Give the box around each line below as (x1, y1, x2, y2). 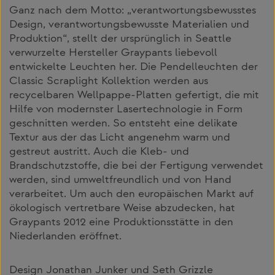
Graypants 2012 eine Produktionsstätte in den (9, 217, 233, 228)
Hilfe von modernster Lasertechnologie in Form (9, 104, 242, 115)
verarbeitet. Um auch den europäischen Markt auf (9, 188, 254, 200)
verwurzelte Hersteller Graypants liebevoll (9, 47, 217, 59)
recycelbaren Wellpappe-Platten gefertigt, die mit (9, 90, 259, 101)
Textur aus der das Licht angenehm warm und (9, 132, 230, 144)
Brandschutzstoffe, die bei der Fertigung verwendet (9, 160, 263, 172)
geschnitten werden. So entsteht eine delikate (9, 118, 238, 130)
